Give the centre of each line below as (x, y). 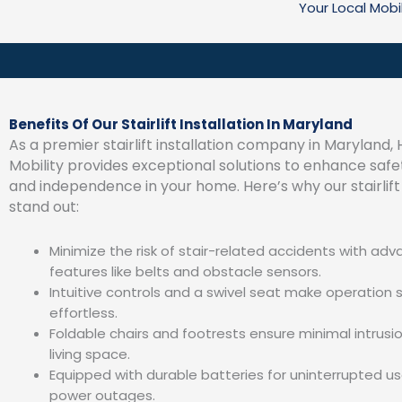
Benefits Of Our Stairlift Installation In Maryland (181, 125)
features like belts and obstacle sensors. (185, 271)
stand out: (44, 207)
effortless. (83, 312)
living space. (90, 354)
